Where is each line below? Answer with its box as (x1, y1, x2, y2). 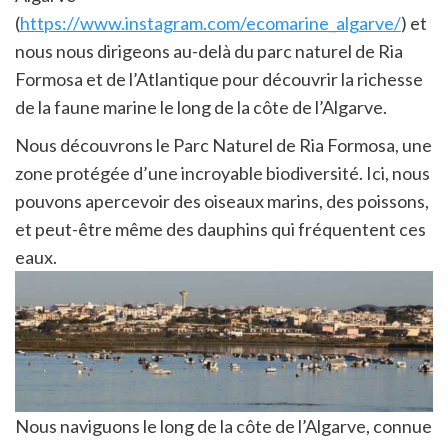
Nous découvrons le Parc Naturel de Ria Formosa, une (15, 134, 432, 157)
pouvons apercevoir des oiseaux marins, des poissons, (15, 190, 429, 213)
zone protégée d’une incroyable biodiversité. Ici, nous (15, 162, 430, 185)
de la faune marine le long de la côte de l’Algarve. (15, 96, 387, 119)
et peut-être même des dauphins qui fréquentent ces (15, 218, 426, 241)
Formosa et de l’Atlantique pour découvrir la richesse (15, 68, 423, 91)
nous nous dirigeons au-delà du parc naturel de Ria (15, 40, 403, 63)
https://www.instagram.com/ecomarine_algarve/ (20, 12, 401, 35)
